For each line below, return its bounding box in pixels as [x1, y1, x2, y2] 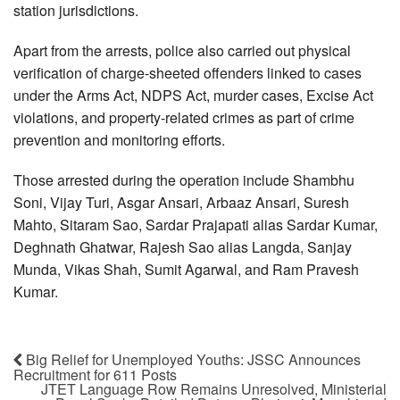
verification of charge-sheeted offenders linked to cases [13, 62, 362, 83]
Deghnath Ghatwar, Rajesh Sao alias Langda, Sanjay [13, 236, 352, 257]
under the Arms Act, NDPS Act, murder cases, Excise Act [13, 84, 373, 105]
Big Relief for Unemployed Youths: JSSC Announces [22, 348, 361, 370]
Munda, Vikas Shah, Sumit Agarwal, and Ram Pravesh [13, 258, 359, 279]
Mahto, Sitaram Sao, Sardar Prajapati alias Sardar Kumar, [13, 213, 378, 235]
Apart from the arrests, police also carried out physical [13, 39, 351, 61]
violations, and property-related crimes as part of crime [13, 106, 354, 128]
